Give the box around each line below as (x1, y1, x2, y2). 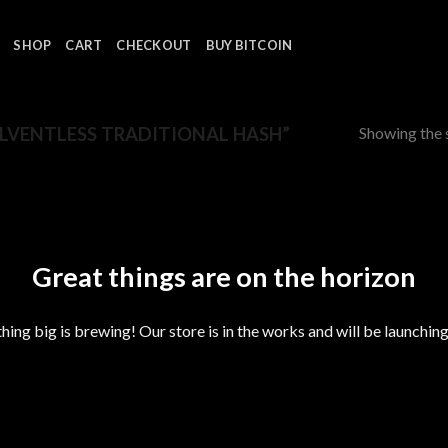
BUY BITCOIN (205, 37, 293, 53)
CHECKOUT (116, 37, 192, 53)
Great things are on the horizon (32, 259, 416, 293)
